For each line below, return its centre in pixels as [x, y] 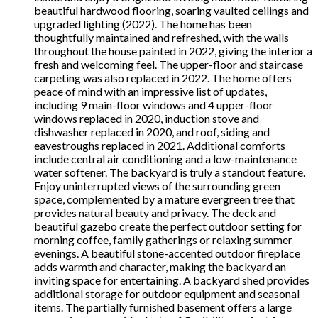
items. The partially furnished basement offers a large [163, 307]
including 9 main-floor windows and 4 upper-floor [154, 105]
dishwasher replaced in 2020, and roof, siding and [152, 132]
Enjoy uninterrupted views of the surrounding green [157, 186]
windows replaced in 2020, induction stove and [147, 119]
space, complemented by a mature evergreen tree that [164, 199]
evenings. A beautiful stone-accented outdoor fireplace [167, 253]
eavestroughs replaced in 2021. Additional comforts [160, 146]
